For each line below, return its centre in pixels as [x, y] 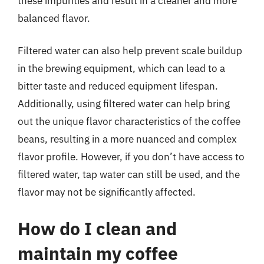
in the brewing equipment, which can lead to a [121, 68]
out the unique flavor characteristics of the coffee [129, 121]
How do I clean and [97, 228]
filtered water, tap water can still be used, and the [129, 174]
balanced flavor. [54, 18]
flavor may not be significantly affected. [107, 192]
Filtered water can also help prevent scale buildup [130, 51]
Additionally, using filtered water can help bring [124, 104]
